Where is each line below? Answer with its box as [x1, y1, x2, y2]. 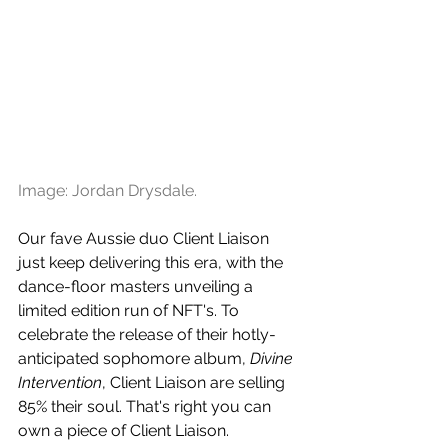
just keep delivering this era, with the [18, 253, 287, 273]
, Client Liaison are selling [102, 373, 289, 393]
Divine [250, 349, 297, 369]
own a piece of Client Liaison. [18, 421, 229, 441]
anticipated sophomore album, [18, 349, 250, 369]
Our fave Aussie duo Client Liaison [18, 229, 273, 249]
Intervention [18, 373, 102, 393]
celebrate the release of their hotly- [18, 325, 276, 345]
